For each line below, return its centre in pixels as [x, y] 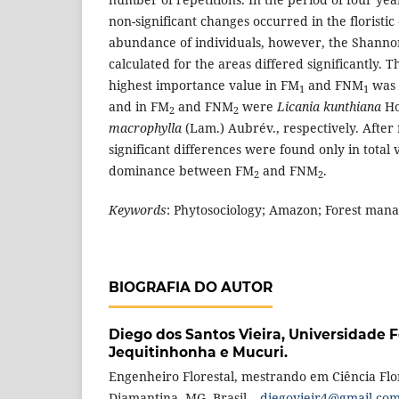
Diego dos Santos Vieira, [199, 335]
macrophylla [145, 128]
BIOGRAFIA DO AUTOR [191, 288]
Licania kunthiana [329, 107]
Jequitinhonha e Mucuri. [198, 353]
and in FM [139, 107]
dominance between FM [181, 171]
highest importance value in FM [204, 85]
